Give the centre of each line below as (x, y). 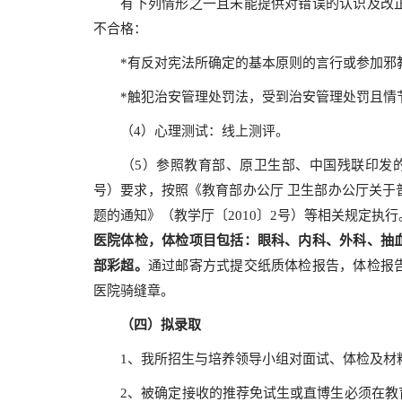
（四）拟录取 (161, 325)
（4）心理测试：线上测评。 (191, 131)
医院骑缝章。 (142, 291)
